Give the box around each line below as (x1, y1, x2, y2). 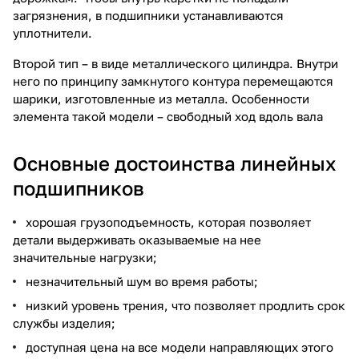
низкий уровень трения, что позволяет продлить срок (26, 297, 345, 313)
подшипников (13, 175, 144, 200)
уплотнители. (13, 25, 92, 40)
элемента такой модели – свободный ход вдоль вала (13, 108, 323, 123)
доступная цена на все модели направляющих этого (26, 339, 333, 354)
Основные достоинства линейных (13, 151, 336, 175)
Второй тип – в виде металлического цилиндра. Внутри (13, 55, 338, 71)
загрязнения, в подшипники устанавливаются (13, 7, 284, 22)
